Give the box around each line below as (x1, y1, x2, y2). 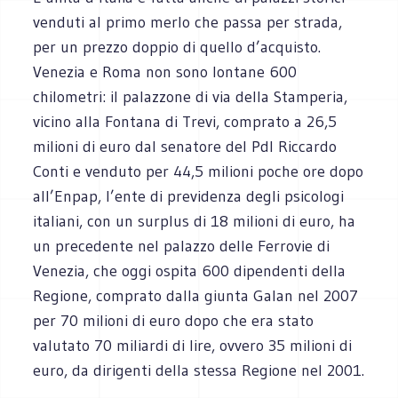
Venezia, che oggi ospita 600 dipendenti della (33, 260, 346, 281)
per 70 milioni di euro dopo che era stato (33, 310, 314, 330)
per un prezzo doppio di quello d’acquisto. (33, 36, 322, 57)
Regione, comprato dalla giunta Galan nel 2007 (33, 285, 359, 306)
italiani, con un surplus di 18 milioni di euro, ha (33, 211, 356, 231)
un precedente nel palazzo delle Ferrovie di (33, 235, 330, 256)
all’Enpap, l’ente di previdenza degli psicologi (33, 186, 345, 206)
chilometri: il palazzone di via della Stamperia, (33, 86, 348, 107)
